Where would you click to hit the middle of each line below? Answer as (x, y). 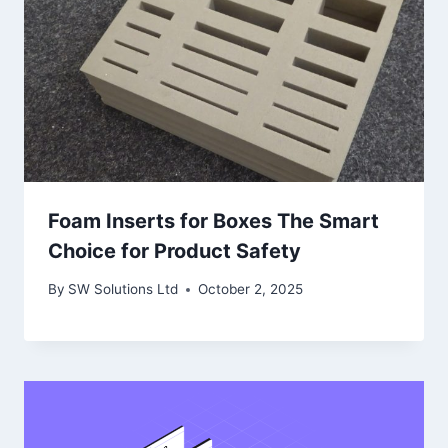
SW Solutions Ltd (123, 289)
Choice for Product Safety (174, 250)
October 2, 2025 (251, 289)
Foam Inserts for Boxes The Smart (213, 220)
